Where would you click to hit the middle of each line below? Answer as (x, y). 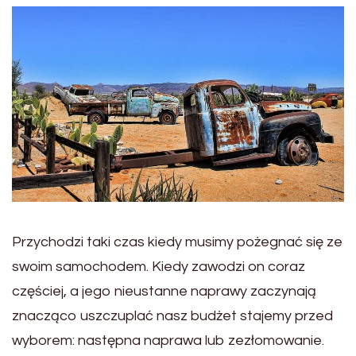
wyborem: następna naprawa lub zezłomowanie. (168, 341)
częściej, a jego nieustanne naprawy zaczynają (164, 291)
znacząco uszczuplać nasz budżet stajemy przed (172, 316)
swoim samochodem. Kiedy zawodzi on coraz (159, 267)
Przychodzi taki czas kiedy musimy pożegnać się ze (177, 242)
